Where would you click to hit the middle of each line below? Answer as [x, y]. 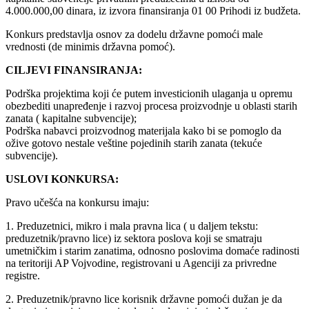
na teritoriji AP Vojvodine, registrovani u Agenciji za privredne [141, 263]
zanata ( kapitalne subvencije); [71, 119]
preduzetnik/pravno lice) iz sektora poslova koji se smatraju [134, 239]
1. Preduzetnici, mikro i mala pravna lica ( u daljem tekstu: [132, 226]
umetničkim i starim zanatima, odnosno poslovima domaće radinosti [152, 251]
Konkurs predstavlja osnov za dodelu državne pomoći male [134, 34]
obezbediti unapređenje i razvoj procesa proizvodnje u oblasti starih [151, 106]
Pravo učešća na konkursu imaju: [77, 203]
